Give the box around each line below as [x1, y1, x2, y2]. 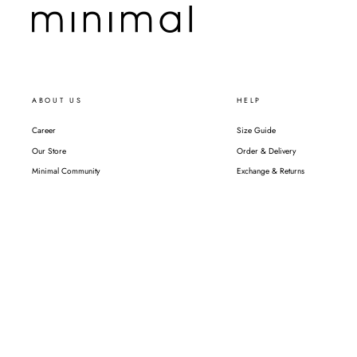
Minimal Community [32, 165, 100, 178]
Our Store [32, 144, 66, 157]
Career [32, 124, 56, 137]
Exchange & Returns [237, 165, 305, 178]
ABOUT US [32, 95, 83, 106]
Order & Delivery [237, 144, 296, 157]
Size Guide [237, 124, 277, 137]
